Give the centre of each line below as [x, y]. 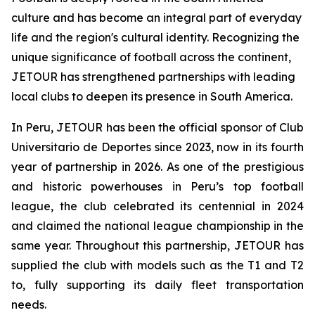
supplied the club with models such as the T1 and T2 [157, 265]
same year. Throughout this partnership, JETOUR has [157, 245]
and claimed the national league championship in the [157, 226]
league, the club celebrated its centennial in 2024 [157, 206]
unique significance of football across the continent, [151, 57]
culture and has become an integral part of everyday [156, 18]
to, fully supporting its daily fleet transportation [157, 285]
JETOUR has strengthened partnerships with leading [153, 77]
